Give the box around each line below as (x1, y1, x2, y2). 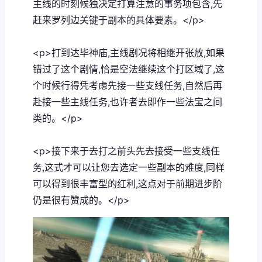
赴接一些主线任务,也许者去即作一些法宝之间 (33, 95, 222, 108)
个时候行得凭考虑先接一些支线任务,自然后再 (33, 79, 222, 91)
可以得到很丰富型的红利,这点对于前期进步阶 (33, 177, 222, 189)
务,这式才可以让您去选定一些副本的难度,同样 (33, 161, 225, 173)
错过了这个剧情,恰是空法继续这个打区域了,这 (33, 63, 225, 75)
